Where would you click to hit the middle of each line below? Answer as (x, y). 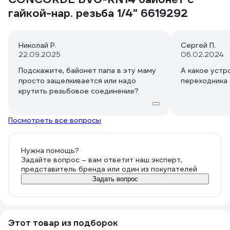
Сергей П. (198, 45)
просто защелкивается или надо (77, 81)
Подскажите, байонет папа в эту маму (87, 70)
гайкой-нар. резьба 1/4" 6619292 (98, 13)
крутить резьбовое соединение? (79, 91)
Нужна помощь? (50, 150)
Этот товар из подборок (63, 223)
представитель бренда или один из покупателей (109, 169)
